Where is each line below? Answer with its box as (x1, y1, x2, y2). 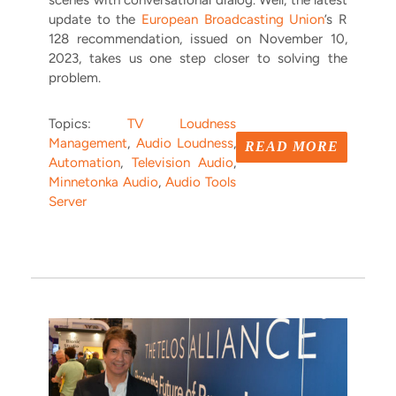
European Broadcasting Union (141, 11, 325, 28)
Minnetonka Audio (49, 174, 158, 191)
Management (49, 135, 127, 152)
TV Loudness (126, 116, 236, 133)
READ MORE (245, 139, 339, 155)
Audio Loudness (135, 135, 233, 152)
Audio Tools (165, 174, 236, 191)
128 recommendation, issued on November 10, (49, 31, 347, 48)
